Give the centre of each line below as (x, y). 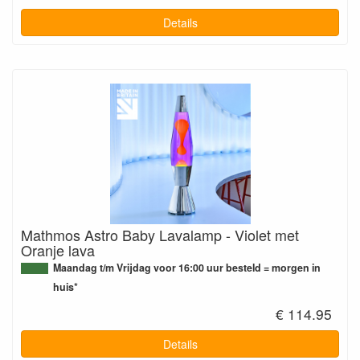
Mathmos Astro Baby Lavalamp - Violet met (160, 234)
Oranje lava (58, 250)
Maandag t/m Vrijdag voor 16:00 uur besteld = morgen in (187, 267)
